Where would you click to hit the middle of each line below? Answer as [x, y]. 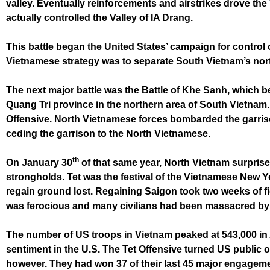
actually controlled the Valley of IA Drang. [99, 18]
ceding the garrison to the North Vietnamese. [108, 133]
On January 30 [39, 162]
